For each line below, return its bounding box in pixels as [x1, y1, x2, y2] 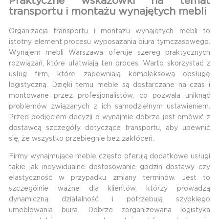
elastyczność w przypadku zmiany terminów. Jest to [8, 174, 211, 181]
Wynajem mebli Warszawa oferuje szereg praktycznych [8, 49, 211, 56]
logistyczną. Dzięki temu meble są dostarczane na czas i [8, 81, 211, 88]
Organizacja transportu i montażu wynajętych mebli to [8, 27, 211, 35]
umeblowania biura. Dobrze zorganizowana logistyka [8, 206, 211, 214]
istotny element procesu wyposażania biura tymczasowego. [8, 38, 211, 45]
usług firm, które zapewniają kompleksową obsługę [8, 70, 211, 78]
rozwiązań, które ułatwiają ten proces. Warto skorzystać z [8, 60, 211, 67]
